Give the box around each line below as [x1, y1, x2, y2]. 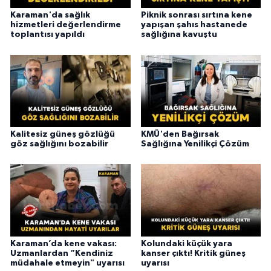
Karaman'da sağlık [10, 11, 90, 20]
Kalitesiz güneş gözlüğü [10, 129, 115, 139]
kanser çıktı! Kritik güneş [140, 249, 246, 258]
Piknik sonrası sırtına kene [140, 11, 252, 20]
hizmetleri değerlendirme [10, 21, 121, 30]
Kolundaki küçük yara [140, 239, 232, 248]
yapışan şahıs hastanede [140, 21, 247, 30]
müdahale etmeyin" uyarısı [10, 258, 125, 267]
